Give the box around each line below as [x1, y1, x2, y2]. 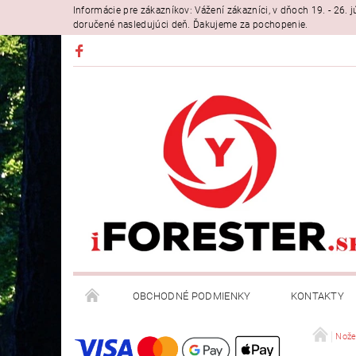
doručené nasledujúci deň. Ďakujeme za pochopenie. [72, 19, 308, 31]
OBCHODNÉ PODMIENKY [132, 289, 251, 302]
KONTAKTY [290, 289, 345, 302]
